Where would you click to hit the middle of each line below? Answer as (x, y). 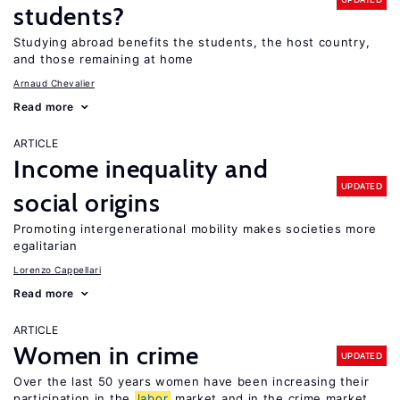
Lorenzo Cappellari (57, 270)
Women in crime (106, 355)
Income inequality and (141, 169)
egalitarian (46, 246)
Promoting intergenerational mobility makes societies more (195, 229)
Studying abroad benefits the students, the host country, (192, 42)
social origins (87, 203)
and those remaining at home (104, 59)
